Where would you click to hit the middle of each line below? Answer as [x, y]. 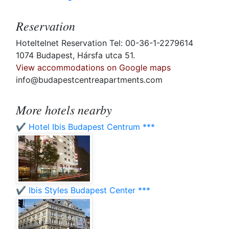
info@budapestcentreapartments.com [89, 80]
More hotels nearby [64, 110]
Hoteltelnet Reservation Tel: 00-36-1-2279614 [105, 43]
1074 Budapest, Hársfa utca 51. [75, 55]
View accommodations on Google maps [93, 68]
